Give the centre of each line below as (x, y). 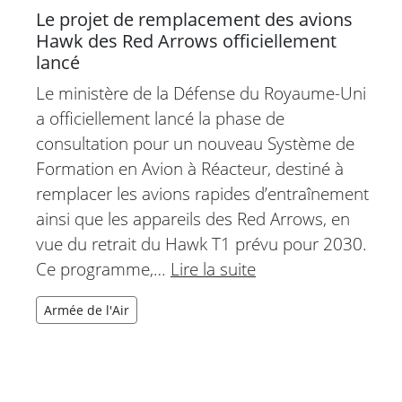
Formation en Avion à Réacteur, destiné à (190, 169)
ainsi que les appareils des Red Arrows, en (193, 219)
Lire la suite (213, 269)
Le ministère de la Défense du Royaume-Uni (201, 93)
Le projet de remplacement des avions (194, 20)
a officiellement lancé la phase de (160, 118)
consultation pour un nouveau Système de (195, 144)
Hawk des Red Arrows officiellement (186, 41)
